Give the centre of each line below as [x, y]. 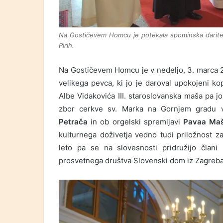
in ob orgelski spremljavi [137, 121]
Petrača [75, 121]
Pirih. [66, 45]
